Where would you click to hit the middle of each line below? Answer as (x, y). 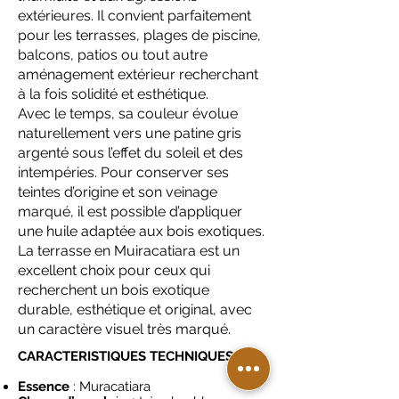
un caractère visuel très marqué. (124, 329)
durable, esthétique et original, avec (135, 309)
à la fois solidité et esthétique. (113, 94)
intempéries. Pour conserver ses (123, 172)
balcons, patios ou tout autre (113, 55)
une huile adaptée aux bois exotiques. (141, 231)
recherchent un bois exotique (114, 290)
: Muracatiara (112, 386)
